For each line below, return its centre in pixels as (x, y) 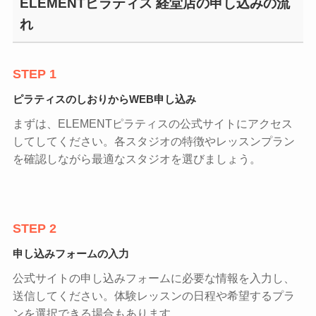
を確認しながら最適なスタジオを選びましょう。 (136, 159)
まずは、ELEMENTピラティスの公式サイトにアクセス (152, 124)
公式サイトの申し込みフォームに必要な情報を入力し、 (153, 279)
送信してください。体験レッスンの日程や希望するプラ (153, 296)
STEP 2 (34, 229)
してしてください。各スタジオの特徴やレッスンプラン (153, 142)
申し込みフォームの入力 (71, 254)
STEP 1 (34, 74)
